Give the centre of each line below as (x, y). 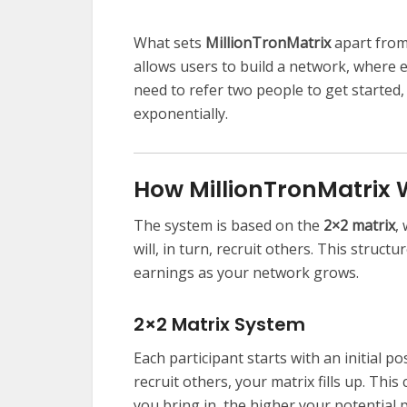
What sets (169, 43)
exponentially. (181, 114)
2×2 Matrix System (219, 325)
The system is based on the (228, 226)
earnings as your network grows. (246, 273)
